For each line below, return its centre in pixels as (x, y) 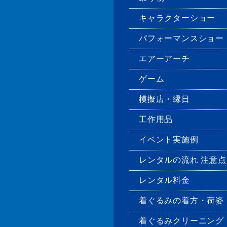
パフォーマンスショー (181, 39)
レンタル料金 (164, 180)
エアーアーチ (164, 59)
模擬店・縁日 (164, 99)
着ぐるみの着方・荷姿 (181, 201)
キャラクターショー (177, 18)
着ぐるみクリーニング (181, 221)
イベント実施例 (169, 140)
